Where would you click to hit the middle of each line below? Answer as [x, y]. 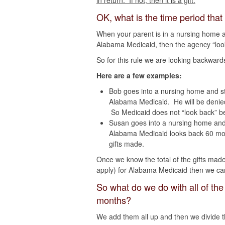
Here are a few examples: [139, 75]
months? [114, 200]
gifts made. [127, 144]
